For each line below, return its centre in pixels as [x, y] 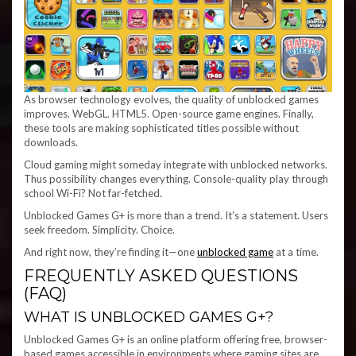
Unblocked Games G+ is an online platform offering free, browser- [176, 339]
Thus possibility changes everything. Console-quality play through [176, 178]
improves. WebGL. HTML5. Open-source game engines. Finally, [169, 113]
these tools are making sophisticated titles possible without [161, 128]
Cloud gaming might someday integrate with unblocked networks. [176, 164]
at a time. [296, 252]
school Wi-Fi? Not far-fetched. [93, 193]
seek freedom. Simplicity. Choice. [99, 229]
